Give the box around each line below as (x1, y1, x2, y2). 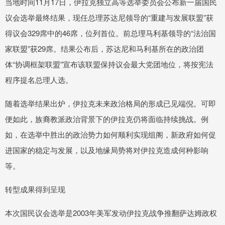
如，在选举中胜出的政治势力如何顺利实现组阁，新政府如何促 (5, 129, 216, 140)
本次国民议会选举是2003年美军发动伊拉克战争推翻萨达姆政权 (5, 207, 217, 218)
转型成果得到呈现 (5, 184, 65, 195)
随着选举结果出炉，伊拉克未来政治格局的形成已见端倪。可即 (5, 98, 216, 109)
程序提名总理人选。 (5, 74, 73, 85)
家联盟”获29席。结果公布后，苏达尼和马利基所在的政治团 (5, 43, 204, 54)
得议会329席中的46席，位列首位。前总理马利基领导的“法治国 (5, 28, 216, 39)
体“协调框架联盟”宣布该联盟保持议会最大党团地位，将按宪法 (5, 59, 213, 70)
